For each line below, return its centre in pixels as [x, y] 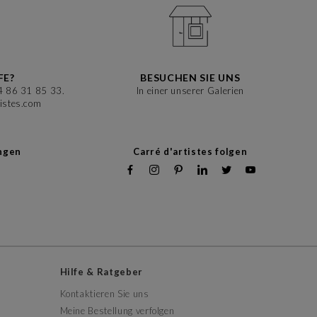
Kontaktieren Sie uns [104, 293]
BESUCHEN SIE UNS [190, 77]
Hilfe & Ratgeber [105, 271]
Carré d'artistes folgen [190, 151]
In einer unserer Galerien [190, 90]
